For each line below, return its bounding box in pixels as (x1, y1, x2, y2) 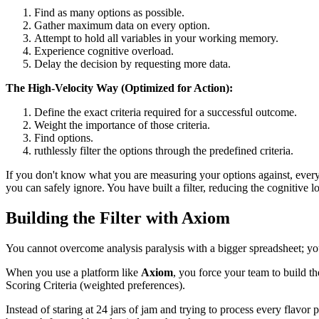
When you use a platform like (6, 266, 141, 278)
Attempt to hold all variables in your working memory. (34, 32, 278, 45)
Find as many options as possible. (34, 6, 184, 19)
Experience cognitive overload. (34, 45, 174, 58)
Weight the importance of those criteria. (34, 119, 210, 132)
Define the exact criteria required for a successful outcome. (34, 106, 297, 119)
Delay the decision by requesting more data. (34, 58, 231, 70)
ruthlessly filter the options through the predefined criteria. (34, 145, 293, 157)
